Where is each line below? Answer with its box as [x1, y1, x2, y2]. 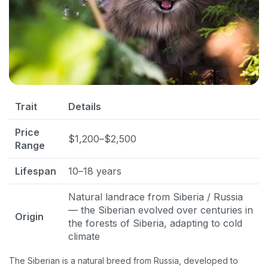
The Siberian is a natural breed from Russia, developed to [9, 255, 238, 266]
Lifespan [15, 165, 56, 177]
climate [68, 230, 100, 242]
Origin [15, 210, 44, 223]
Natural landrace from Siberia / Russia [68, 190, 243, 203]
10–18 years [68, 165, 121, 177]
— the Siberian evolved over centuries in [68, 203, 253, 216]
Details [68, 100, 101, 112]
